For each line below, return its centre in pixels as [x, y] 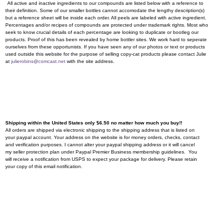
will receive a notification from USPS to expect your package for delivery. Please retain [101, 159]
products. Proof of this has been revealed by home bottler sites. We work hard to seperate [106, 39]
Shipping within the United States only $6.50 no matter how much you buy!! [93, 123]
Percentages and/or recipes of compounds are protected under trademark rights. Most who [107, 25]
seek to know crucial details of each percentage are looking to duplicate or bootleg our [102, 32]
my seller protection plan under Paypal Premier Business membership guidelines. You [101, 152]
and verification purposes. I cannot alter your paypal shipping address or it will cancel [100, 144]
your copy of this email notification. [44, 166]
